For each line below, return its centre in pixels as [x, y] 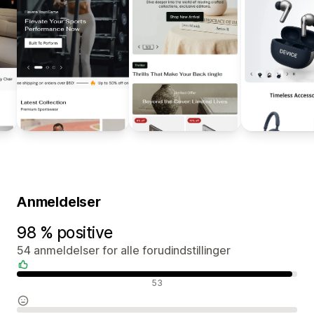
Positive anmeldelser [69, 282]
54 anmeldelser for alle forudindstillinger [124, 251]
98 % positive [65, 233]
